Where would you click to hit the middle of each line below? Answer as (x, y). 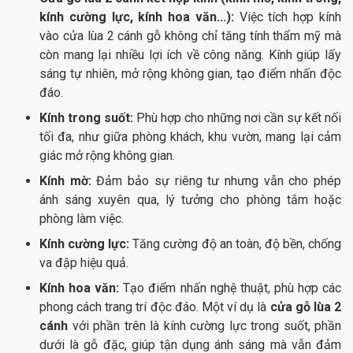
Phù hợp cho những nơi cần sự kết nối (239, 118)
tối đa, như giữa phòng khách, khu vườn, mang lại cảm (190, 137)
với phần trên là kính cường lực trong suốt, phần (206, 326)
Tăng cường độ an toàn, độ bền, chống (237, 244)
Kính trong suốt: (88, 118)
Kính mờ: (65, 181)
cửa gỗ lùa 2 (306, 307)
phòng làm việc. (82, 219)
